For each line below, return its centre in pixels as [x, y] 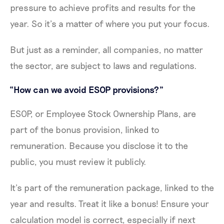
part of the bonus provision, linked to [85, 129]
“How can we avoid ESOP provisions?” [87, 89]
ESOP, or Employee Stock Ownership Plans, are [103, 113]
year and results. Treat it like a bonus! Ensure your [109, 203]
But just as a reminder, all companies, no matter [106, 49]
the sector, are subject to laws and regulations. [103, 65]
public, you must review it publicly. [78, 161]
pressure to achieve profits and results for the [103, 7]
